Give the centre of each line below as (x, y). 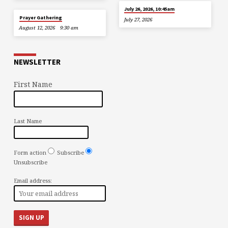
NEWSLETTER (37, 62)
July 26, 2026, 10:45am (150, 9)
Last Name (27, 121)
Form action (30, 152)
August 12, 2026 (37, 28)
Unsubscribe (30, 162)
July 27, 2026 (138, 19)
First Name (33, 84)
